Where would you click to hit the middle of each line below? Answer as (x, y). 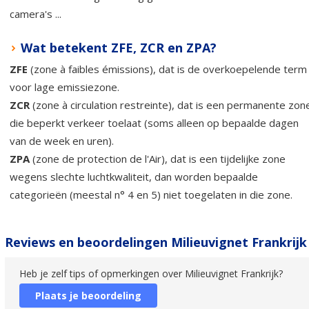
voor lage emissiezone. (64, 87)
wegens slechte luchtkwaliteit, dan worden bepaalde (134, 176)
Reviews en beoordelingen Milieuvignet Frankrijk (156, 242)
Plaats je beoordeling (88, 295)
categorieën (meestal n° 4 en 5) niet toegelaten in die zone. (151, 194)
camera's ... (36, 13)
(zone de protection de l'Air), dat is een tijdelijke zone (158, 158)
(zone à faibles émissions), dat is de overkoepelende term (167, 69)
